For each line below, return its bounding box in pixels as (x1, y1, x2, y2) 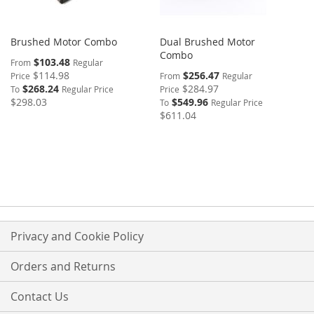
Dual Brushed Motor (160, 34, 256, 48)
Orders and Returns (11, 259, 116, 274)
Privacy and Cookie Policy (11, 228, 144, 244)
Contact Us (11, 289, 69, 304)
